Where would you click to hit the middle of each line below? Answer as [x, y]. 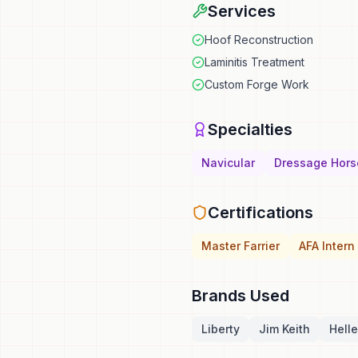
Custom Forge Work [257, 84]
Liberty [221, 329]
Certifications [261, 213]
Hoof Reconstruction [259, 40]
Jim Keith [284, 329]
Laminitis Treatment [255, 62]
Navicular [228, 163]
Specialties [250, 129]
